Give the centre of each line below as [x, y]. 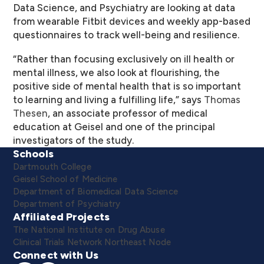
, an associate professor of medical [128, 113]
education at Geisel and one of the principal [114, 127]
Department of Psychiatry [67, 204]
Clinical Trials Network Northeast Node [92, 242]
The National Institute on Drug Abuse [89, 230]
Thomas [222, 100]
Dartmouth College [52, 167]
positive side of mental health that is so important [127, 86]
